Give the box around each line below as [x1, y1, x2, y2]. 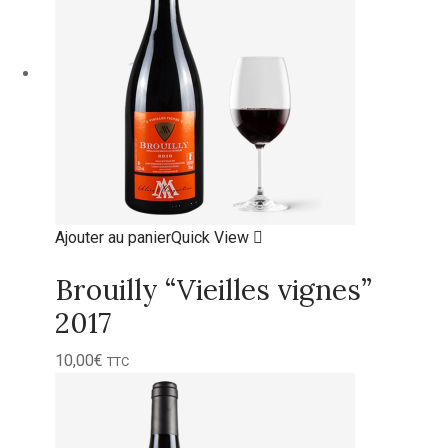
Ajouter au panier [55, 228, 171, 247]
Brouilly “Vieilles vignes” [55, 272, 372, 308]
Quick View [171, 228, 253, 247]
